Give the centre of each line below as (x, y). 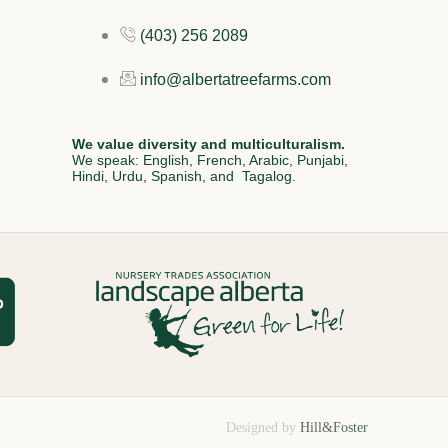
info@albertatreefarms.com (235, 80)
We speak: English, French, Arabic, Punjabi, (210, 160)
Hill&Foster (334, 427)
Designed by (263, 427)
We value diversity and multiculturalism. (210, 144)
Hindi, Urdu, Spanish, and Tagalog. (184, 176)
